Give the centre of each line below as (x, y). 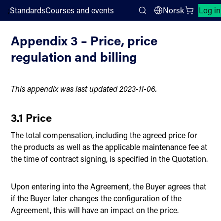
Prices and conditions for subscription (73, 12)
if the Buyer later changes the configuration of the (96, 198)
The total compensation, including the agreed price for (104, 135)
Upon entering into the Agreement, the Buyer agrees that (109, 186)
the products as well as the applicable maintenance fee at (109, 147)
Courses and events (80, 10)
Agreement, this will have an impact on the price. (95, 210)
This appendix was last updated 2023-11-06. (84, 88)
